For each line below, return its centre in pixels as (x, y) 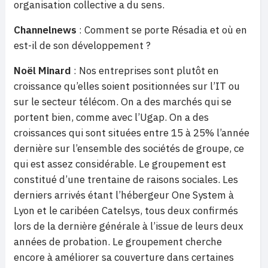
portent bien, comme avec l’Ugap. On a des (111, 118)
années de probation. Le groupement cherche (118, 242)
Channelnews (46, 30)
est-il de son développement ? (82, 46)
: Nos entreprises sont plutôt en (145, 71)
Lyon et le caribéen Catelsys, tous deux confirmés (126, 211)
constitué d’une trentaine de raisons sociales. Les (126, 180)
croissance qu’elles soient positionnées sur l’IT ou (127, 86)
